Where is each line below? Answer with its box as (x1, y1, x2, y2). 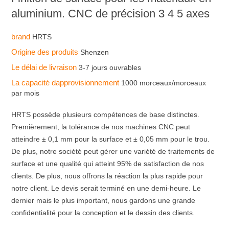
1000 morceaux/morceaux (121, 78, 207, 87)
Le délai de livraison (11, 62, 79, 72)
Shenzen (80, 48, 109, 56)
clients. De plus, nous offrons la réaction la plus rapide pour (11, 171, 203, 180)
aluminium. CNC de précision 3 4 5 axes (11, 7, 210, 20)
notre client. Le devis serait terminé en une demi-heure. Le (11, 184, 201, 192)
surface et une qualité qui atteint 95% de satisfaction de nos (11, 159, 204, 168)
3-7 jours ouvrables (79, 63, 142, 72)
